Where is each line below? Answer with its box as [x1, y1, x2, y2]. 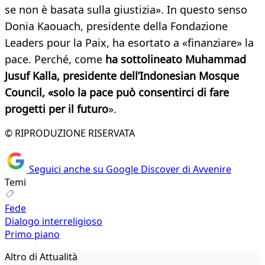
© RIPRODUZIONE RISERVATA [5, 127, 135, 140]
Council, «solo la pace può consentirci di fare [5, 85, 229, 100]
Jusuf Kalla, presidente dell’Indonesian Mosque [5, 69, 239, 83]
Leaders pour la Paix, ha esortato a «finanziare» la [5, 35, 254, 50]
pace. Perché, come [5, 52, 105, 67]
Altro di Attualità [5, 250, 77, 263]
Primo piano [5, 227, 60, 241]
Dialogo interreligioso [5, 214, 102, 228]
